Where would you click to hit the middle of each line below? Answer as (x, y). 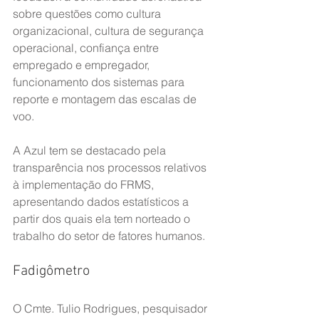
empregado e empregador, (83, 65)
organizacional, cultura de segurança (110, 31)
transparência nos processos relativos (111, 167)
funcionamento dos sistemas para (100, 82)
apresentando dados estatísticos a (102, 202)
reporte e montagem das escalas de (106, 99)
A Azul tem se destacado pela (91, 150)
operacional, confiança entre (87, 48)
